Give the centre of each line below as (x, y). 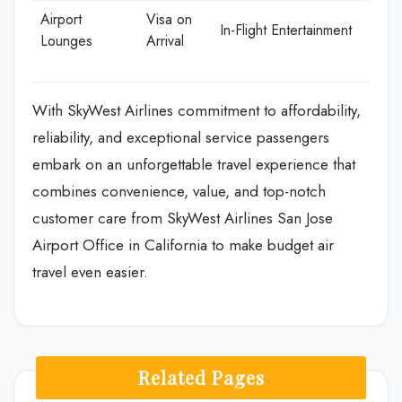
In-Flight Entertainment (286, 30)
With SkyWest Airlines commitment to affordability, (197, 110)
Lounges (66, 40)
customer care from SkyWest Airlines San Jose (183, 218)
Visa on (169, 19)
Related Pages (201, 377)
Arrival (165, 40)
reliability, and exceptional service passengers (181, 137)
